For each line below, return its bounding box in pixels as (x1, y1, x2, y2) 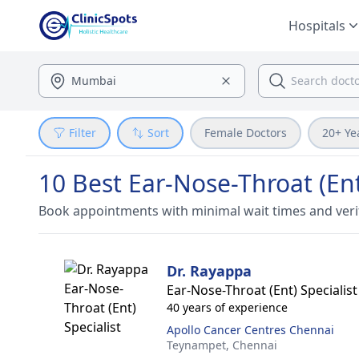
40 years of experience (167, 300, 288, 315)
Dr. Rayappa (167, 261, 252, 280)
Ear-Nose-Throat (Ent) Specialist (167, 281, 357, 299)
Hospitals (288, 17, 345, 34)
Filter (69, 125, 96, 140)
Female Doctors (204, 125, 287, 140)
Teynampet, (167, 337, 232, 353)
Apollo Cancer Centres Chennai (167, 322, 334, 337)
